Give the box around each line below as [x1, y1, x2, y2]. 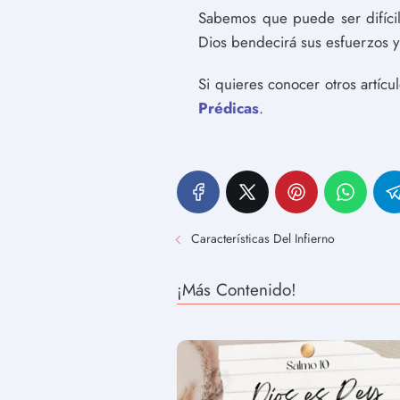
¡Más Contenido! [177, 278, 296, 302]
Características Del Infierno [191, 229, 335, 247]
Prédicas [198, 97, 259, 119]
